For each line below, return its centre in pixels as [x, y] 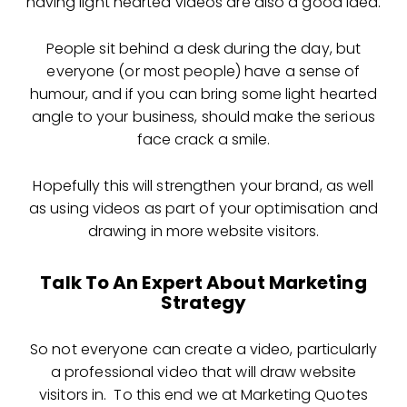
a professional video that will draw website [203, 372]
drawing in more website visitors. [203, 231]
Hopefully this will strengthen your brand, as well [203, 185]
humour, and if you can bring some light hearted [203, 94]
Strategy [203, 302]
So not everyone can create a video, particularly [203, 349]
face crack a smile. [203, 139]
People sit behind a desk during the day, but [203, 48]
